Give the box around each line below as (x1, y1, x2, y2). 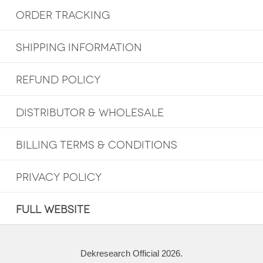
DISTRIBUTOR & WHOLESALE (15, 106, 164, 119)
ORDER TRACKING (15, 9, 110, 22)
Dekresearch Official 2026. (80, 248, 183, 258)
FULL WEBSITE (15, 203, 90, 216)
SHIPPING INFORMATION (15, 41, 142, 55)
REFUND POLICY (15, 73, 100, 87)
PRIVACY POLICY (15, 170, 102, 184)
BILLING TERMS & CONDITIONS (15, 138, 177, 151)
